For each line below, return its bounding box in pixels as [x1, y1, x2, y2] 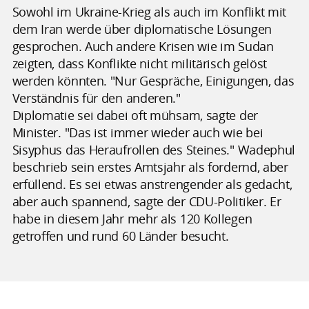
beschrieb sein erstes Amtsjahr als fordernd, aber [12, 158, 288, 175]
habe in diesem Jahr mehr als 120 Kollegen [12, 210, 252, 227]
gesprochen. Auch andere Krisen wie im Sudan [12, 37, 274, 54]
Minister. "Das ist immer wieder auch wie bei [12, 123, 263, 141]
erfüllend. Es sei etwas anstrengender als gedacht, [12, 175, 292, 192]
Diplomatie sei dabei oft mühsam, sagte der [12, 106, 258, 123]
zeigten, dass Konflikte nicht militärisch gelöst [12, 54, 268, 72]
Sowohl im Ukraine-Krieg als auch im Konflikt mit [12, 3, 287, 20]
